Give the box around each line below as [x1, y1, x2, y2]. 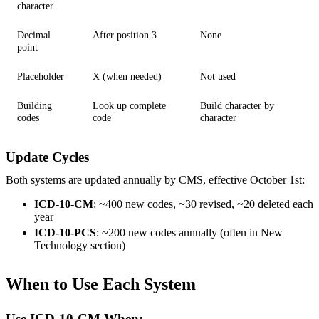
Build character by [200, 99, 274, 111]
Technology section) [34, 239, 125, 251]
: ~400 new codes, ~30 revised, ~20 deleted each [93, 197, 313, 210]
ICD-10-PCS [34, 226, 96, 239]
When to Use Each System [6, 274, 196, 293]
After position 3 [93, 28, 157, 41]
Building [17, 99, 52, 111]
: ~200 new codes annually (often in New [96, 226, 283, 239]
